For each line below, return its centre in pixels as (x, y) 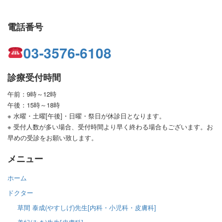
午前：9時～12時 (32, 94)
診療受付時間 (34, 77)
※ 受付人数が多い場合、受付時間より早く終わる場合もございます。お (110, 127)
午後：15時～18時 (34, 105)
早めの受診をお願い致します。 (53, 138)
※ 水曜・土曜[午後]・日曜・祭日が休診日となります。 (86, 116)
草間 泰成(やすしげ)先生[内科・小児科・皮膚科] (86, 207)
